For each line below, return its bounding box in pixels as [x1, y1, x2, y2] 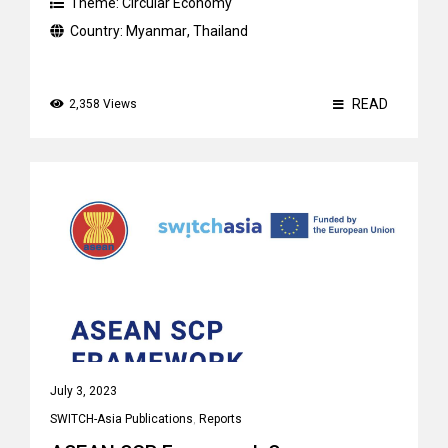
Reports [199, 412, 242, 426]
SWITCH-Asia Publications [50, 412, 193, 426]
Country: [70, 23, 126, 39]
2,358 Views [69, 97, 137, 111]
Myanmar [126, 23, 187, 39]
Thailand [193, 23, 248, 39]
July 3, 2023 [50, 384, 117, 398]
